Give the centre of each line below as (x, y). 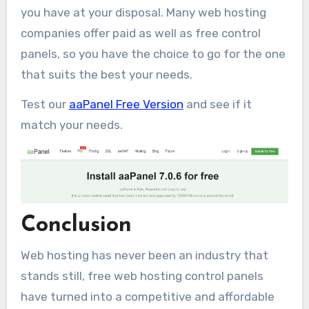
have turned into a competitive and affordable (147, 296)
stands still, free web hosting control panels (142, 276)
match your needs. (71, 124)
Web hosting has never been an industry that (144, 255)
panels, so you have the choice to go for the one (153, 53)
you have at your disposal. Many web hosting (143, 12)
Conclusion (76, 226)
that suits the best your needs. (106, 74)
